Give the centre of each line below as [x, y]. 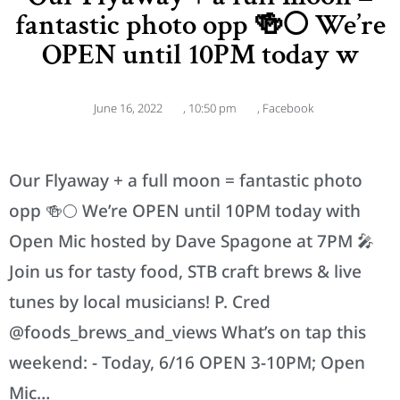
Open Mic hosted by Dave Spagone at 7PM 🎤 [192, 242]
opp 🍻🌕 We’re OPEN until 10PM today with [185, 211]
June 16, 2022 [128, 108]
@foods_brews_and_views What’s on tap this [187, 333]
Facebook [288, 108]
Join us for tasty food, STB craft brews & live [185, 272]
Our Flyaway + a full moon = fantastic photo [186, 181]
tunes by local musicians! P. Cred [140, 302]
